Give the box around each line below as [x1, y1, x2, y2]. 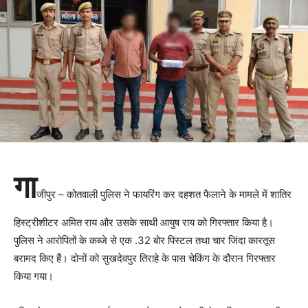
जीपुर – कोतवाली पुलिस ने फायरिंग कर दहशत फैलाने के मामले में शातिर [36, 188, 291, 201]
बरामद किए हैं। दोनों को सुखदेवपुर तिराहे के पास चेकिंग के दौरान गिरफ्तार [14, 252, 276, 265]
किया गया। [14, 269, 54, 283]
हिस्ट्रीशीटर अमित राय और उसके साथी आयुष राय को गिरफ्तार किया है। [14, 216, 274, 230]
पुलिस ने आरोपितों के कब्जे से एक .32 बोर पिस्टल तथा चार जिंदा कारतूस [14, 234, 275, 247]
